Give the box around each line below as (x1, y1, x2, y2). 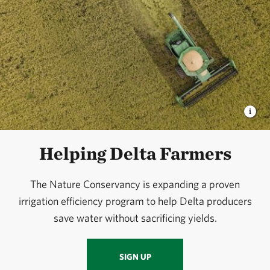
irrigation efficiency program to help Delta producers (18, 195, 252, 208)
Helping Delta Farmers (39, 142, 231, 165)
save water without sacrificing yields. (53, 212, 217, 225)
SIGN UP (119, 252, 151, 262)
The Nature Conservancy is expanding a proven (30, 178, 240, 191)
